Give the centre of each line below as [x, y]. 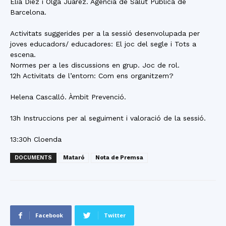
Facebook [49, 215]
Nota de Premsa [119, 158]
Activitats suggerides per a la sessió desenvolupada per [105, 33]
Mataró [74, 158]
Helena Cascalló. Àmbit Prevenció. [68, 97]
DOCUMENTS [33, 158]
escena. [23, 54]
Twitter [115, 215]
